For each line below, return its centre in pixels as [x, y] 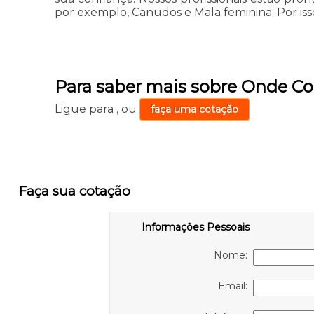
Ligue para [86, 109]
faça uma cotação [195, 110]
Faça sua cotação [74, 191]
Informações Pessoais [195, 227]
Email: [235, 286]
